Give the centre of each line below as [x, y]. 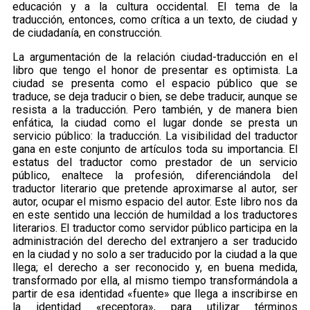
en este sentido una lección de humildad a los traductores [155, 215]
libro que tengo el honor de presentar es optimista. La [155, 71]
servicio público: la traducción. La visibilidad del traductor [155, 136]
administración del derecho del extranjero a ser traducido [155, 241]
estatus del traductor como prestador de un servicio [155, 163]
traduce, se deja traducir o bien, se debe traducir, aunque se [155, 97]
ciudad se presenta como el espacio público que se [155, 84]
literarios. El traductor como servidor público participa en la [155, 228]
